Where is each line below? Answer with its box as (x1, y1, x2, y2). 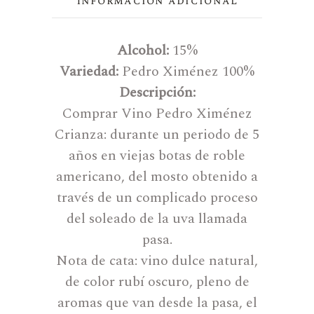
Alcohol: (116, 39, 169, 61)
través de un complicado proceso (56, 186, 258, 208)
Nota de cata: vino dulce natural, (56, 250, 258, 271)
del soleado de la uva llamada (67, 207, 247, 229)
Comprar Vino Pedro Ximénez (62, 102, 252, 124)
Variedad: (60, 60, 122, 82)
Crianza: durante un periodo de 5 (55, 123, 259, 145)
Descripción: (118, 81, 196, 103)
